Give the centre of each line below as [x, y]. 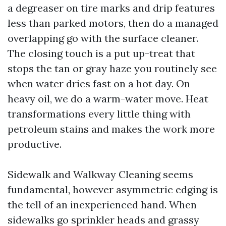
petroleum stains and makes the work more [111, 129]
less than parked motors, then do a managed [113, 23]
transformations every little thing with [99, 114]
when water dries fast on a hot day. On [99, 83]
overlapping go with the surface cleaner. [103, 38]
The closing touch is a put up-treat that [101, 53]
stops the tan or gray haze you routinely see [112, 68]
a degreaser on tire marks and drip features [111, 8]
